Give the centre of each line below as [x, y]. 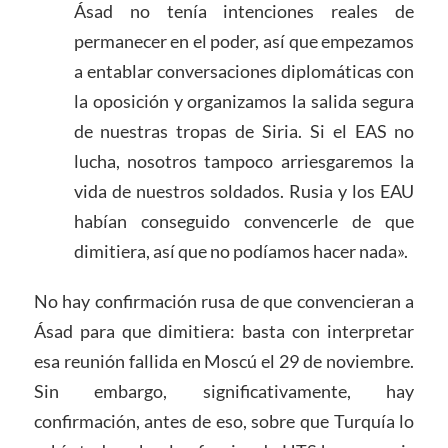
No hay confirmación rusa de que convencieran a [224, 300]
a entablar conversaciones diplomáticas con [244, 70]
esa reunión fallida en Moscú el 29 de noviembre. [224, 360]
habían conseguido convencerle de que [244, 220]
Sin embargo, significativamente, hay [224, 390]
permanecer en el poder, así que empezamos [244, 40]
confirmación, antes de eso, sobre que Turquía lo [224, 420]
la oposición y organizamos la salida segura [244, 100]
